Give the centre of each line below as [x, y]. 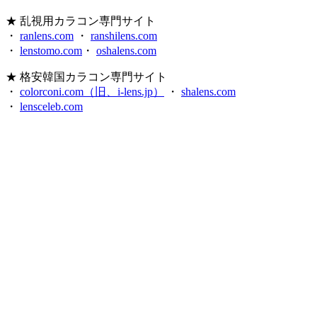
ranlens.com [47, 35]
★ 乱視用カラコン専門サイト [81, 21]
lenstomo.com [51, 50]
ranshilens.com [124, 35]
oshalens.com [126, 50]
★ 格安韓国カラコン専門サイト [86, 76]
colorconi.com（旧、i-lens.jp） [92, 91]
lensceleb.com [51, 106]
